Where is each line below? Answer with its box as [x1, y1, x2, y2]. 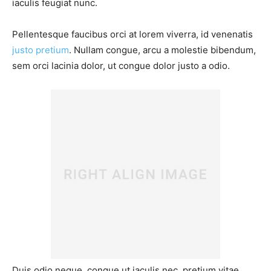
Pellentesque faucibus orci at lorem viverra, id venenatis [12, 28, 253, 41]
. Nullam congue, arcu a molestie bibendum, [69, 44, 256, 56]
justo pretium [12, 44, 69, 56]
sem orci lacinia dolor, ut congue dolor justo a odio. [12, 60, 230, 72]
